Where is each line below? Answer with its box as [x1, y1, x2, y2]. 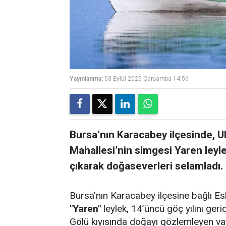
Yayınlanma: [70, 75, 103, 82]
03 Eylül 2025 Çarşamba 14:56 [104, 75, 189, 82]
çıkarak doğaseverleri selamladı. [70, 160, 223, 172]
